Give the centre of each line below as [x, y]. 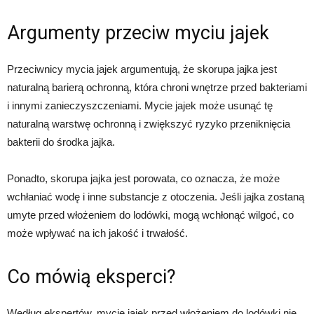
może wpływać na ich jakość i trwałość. [97, 233]
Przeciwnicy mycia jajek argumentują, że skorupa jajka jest [142, 69]
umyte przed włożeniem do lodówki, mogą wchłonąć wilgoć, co [150, 214]
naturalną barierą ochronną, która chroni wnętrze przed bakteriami [157, 87]
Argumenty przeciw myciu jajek [138, 33]
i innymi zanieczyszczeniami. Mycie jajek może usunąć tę [140, 105]
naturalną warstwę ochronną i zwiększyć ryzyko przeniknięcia [149, 123]
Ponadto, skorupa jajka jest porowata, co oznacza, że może [143, 178]
